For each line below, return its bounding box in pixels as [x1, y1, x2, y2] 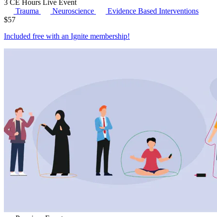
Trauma [15, 6, 41, 15]
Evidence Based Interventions [108, 6, 199, 15]
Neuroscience [52, 6, 96, 15]
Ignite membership [71, 31, 127, 40]
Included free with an [4, 31, 71, 40]
